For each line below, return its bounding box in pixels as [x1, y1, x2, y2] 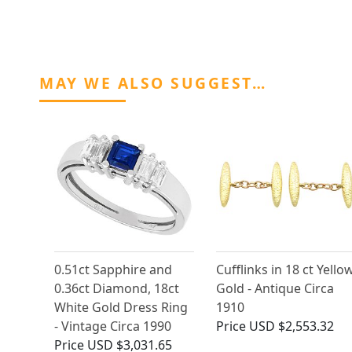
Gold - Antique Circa [215, 280, 334, 298]
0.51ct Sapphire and [54, 261, 172, 279]
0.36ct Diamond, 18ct [54, 280, 179, 298]
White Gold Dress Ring [54, 299, 188, 317]
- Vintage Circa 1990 [54, 317, 171, 335]
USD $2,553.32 [248, 317, 334, 335]
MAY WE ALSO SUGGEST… [39, 72, 266, 94]
